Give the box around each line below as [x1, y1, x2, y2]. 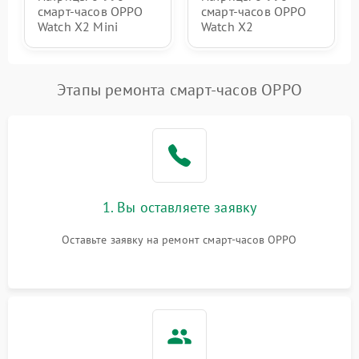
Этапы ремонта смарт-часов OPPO [57, 79, 302, 101]
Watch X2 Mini [38, 18, 118, 35]
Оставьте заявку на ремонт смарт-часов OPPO [62, 232, 297, 248]
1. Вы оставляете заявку [102, 198, 257, 217]
